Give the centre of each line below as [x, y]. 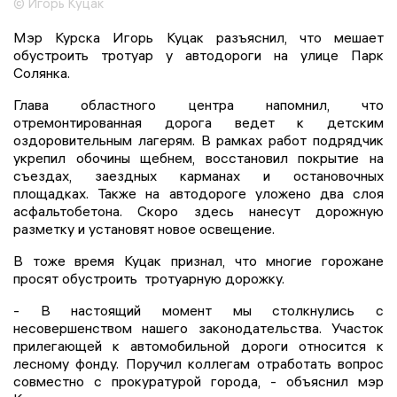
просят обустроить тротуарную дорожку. [149, 279]
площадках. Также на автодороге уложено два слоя [198, 194]
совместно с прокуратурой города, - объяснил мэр [198, 381]
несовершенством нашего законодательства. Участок [198, 328]
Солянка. [42, 73]
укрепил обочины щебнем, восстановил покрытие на [198, 158]
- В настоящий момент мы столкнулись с [198, 311]
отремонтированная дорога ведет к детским [198, 123]
